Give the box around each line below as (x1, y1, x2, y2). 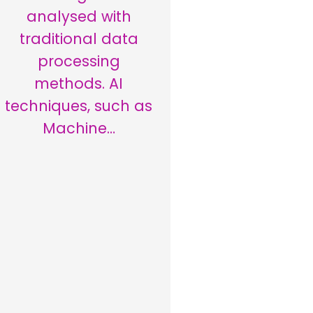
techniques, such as (5, 96, 153, 117)
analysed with (26, 6, 131, 27)
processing (37, 51, 120, 72)
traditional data (19, 29, 138, 50)
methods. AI (34, 73, 124, 94)
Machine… (42, 118, 115, 139)
